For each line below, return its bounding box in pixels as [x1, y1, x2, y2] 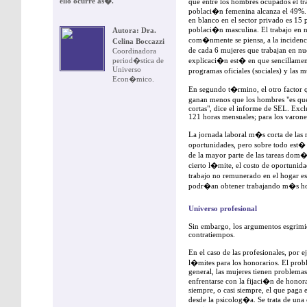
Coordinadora [112, 47, 156, 55]
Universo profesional [188, 204, 257, 212]
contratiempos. [188, 230, 235, 238]
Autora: [112, 26, 139, 34]
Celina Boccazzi [112, 37, 164, 45]
